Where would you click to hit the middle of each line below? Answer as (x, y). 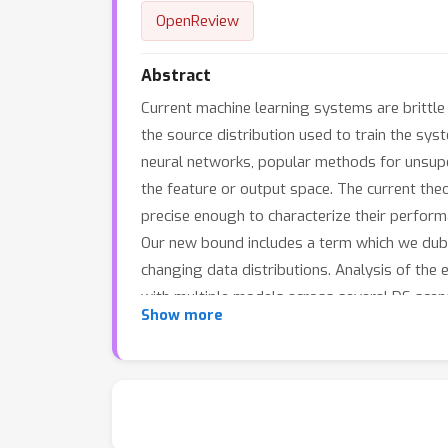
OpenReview (197, 21)
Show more (182, 315)
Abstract (176, 75)
